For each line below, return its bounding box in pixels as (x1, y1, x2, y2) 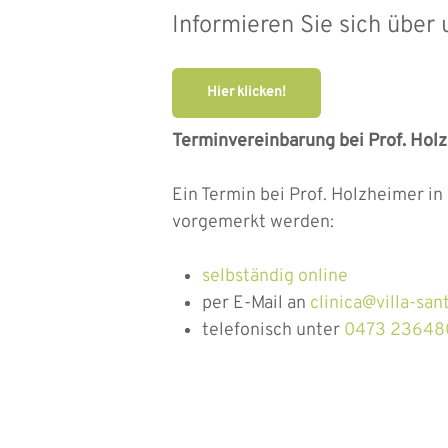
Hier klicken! (207, 83, 287, 101)
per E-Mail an (202, 291, 311, 315)
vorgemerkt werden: (172, 210, 335, 234)
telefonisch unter (202, 318, 345, 342)
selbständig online (202, 264, 349, 288)
